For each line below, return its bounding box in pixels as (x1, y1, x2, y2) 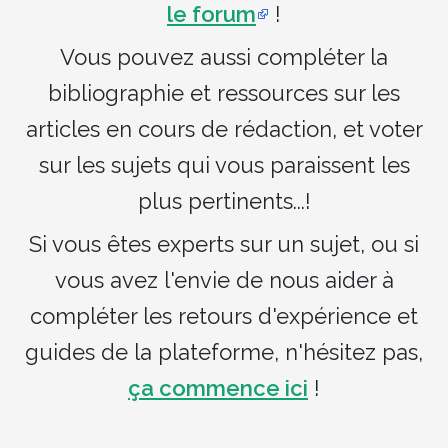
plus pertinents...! (137, 188, 311, 215)
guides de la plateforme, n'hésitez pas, (25, 338, 423, 365)
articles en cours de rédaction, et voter (25, 116, 423, 143)
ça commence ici (128, 374, 308, 401)
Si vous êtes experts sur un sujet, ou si (29, 230, 419, 257)
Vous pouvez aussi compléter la (60, 44, 388, 71)
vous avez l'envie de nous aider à (54, 266, 394, 293)
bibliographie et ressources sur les (48, 80, 400, 107)
